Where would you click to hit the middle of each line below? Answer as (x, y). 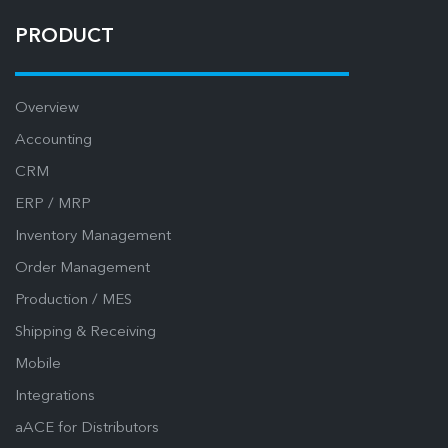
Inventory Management (93, 237)
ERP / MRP (53, 205)
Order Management (82, 269)
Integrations (55, 397)
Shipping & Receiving (85, 333)
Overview (47, 109)
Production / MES (73, 301)
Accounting (53, 141)
